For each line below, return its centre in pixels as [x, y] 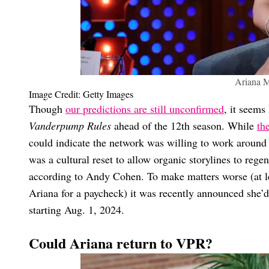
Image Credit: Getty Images [81, 94]
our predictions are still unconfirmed [145, 109]
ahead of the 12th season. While [184, 126]
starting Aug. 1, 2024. [77, 210]
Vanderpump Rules [70, 126]
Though [47, 109]
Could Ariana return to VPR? [121, 243]
